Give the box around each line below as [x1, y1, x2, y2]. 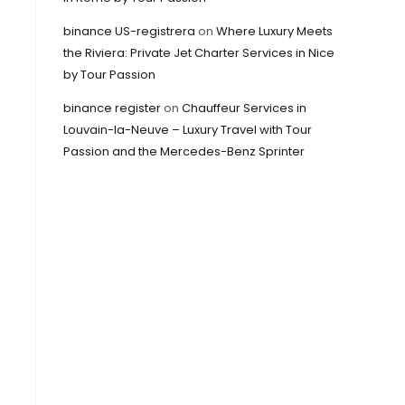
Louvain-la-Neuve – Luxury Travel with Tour [63, 121, 312, 138]
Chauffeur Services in [182, 99, 306, 117]
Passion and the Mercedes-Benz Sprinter [63, 143, 305, 160]
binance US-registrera [63, 23, 195, 40]
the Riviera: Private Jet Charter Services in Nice [63, 44, 334, 61]
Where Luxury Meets [216, 23, 333, 40]
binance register [63, 99, 161, 117]
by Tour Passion [63, 66, 155, 83]
